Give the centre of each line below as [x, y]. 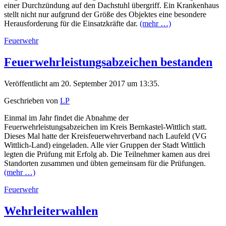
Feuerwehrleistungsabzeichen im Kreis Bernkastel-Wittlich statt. [105, 127]
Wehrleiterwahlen [51, 211]
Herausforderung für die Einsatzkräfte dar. [72, 23]
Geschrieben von [32, 100]
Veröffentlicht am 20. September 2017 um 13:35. [82, 83]
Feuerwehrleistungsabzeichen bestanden [108, 62]
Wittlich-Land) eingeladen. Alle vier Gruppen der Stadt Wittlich [105, 145]
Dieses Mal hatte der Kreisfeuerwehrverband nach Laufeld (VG [105, 136]
